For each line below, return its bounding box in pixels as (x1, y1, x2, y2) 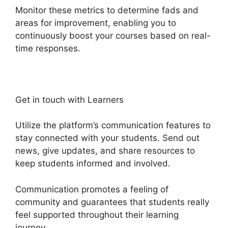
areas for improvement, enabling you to (15, 17, 176, 28)
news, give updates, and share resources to (15, 146, 195, 156)
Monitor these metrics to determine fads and (15, 5, 198, 15)
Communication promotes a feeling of (15, 184, 168, 194)
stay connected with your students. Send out (15, 133, 199, 144)
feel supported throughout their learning (15, 209, 179, 220)
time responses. (15, 43, 80, 53)
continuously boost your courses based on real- (15, 30, 211, 41)
